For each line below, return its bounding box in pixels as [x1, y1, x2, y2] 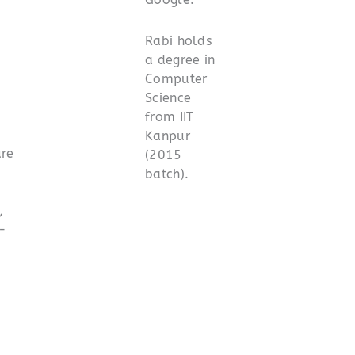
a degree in [145, 52, 216, 67]
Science [145, 90, 192, 105]
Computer [145, 71, 208, 86]
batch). [145, 166, 189, 181]
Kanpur [145, 128, 190, 143]
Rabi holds [145, 32, 212, 48]
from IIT [145, 109, 194, 124]
